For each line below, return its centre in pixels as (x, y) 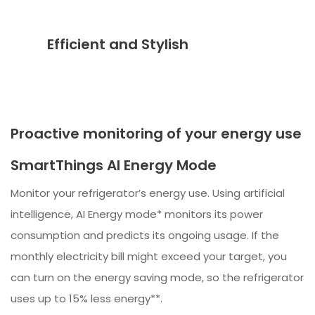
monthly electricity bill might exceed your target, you (149, 256)
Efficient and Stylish (118, 45)
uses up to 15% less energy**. (86, 298)
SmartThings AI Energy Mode (114, 165)
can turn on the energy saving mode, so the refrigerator (157, 277)
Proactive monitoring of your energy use (156, 133)
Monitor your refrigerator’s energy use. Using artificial (148, 193)
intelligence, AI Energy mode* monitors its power (137, 214)
